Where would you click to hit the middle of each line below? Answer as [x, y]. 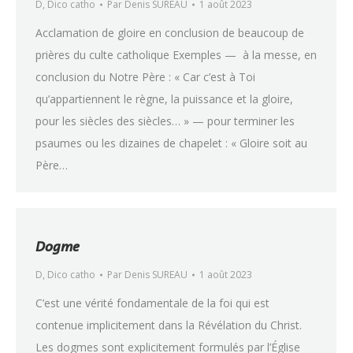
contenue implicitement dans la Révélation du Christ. [169, 325]
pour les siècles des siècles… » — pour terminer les [165, 121]
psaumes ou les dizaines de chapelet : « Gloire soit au [171, 143]
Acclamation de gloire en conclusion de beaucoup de [170, 33]
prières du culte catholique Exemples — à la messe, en [176, 55]
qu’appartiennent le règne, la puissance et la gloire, [164, 99]
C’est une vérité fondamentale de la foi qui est [152, 303]
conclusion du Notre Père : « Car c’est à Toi [145, 77]
